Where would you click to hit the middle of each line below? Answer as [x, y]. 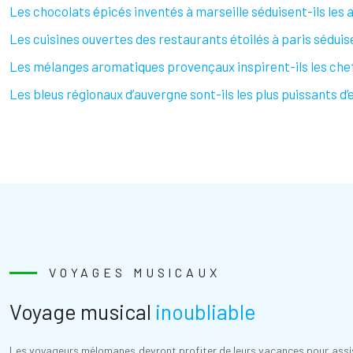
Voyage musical [82, 311]
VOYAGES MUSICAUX [135, 272]
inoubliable [206, 311]
